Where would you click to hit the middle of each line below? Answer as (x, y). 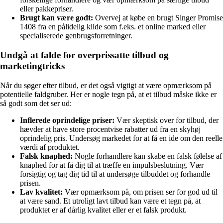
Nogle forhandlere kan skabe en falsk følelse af (147, 156)
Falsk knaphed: (46, 156)
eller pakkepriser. (47, 9)
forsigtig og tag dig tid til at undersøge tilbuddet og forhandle (115, 174)
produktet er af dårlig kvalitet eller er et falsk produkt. (103, 210)
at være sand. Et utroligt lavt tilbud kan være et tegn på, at (110, 201)
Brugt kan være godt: (56, 18)
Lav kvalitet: (41, 192)
